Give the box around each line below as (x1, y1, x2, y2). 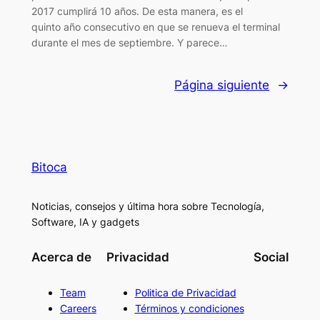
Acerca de (31, 250, 91, 265)
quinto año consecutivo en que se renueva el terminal (31, 20, 280, 33)
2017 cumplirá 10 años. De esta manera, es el (31, 4, 243, 17)
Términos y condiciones (134, 301, 244, 314)
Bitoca (31, 159, 67, 174)
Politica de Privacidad (134, 286, 236, 299)
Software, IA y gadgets (31, 216, 139, 229)
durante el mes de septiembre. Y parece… (31, 36, 228, 49)
